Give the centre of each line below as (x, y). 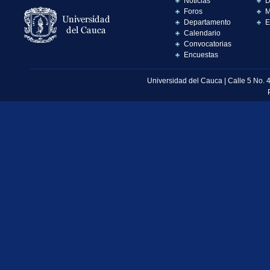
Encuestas (201, 55)
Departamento (207, 22)
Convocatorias (208, 44)
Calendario (202, 33)
